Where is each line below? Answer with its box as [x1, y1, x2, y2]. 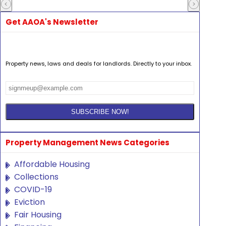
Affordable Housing [14, 158, 90, 171]
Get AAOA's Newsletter [6, 17, 98, 28]
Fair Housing [14, 209, 62, 221]
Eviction [14, 196, 45, 208]
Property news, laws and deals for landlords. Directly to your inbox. [6, 59, 192, 68]
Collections [14, 171, 59, 183]
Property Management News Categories [6, 137, 169, 148]
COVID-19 [14, 184, 52, 196]
